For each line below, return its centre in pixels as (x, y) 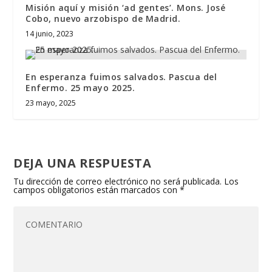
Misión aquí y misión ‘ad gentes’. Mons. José (126, 8)
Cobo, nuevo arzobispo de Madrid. (103, 19)
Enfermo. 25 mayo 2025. (80, 88)
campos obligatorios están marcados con (97, 190)
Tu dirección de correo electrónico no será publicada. (118, 182)
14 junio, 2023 (50, 34)
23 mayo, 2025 (51, 103)
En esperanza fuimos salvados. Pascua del (121, 77)
